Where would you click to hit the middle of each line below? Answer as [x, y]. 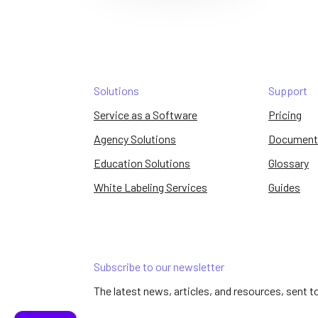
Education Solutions [142, 163]
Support [288, 90]
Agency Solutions [135, 138]
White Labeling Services [150, 187]
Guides [284, 187]
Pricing [285, 114]
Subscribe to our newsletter [159, 267]
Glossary [289, 163]
